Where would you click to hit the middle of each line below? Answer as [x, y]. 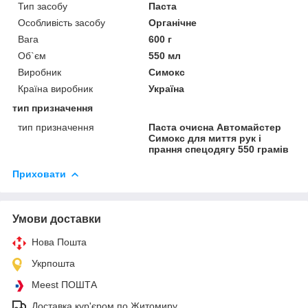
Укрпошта [53, 263]
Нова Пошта [59, 242]
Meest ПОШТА [64, 284]
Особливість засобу [62, 22]
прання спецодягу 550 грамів [219, 149]
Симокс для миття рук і [205, 138]
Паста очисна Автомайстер [215, 127]
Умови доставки [57, 219]
